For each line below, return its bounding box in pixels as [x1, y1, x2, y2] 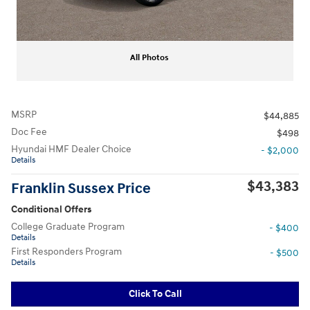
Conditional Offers [11, 203, 91, 215]
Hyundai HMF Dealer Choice [11, 143, 131, 155]
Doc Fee [11, 125, 47, 138]
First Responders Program [11, 245, 122, 257]
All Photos [130, 52, 169, 63]
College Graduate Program [11, 220, 125, 232]
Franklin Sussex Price [11, 179, 151, 198]
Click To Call [128, 288, 182, 300]
